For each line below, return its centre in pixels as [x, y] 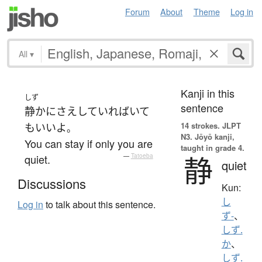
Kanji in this [207, 93]
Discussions [52, 184]
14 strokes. [200, 125]
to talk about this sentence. [99, 205]
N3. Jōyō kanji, [207, 136]
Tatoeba [142, 155]
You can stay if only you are [89, 143]
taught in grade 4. [212, 147]
